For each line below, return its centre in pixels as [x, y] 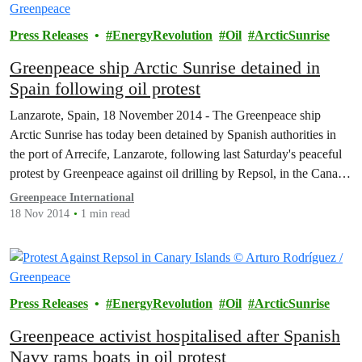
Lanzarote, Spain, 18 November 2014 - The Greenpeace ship [165, 116]
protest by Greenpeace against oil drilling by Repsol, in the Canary [179, 174]
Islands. [29, 193]
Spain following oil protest [105, 89]
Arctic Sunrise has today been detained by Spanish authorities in [173, 135]
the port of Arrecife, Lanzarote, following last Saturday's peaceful [176, 154]
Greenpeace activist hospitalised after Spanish [175, 336]
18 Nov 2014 [40, 214]
